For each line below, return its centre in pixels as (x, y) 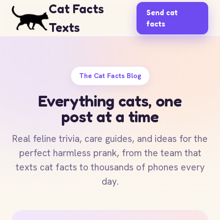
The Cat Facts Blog (110, 76)
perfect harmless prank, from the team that (110, 153)
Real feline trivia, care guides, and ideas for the (110, 139)
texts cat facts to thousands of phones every (110, 167)
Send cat (162, 13)
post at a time (110, 117)
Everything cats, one (110, 101)
